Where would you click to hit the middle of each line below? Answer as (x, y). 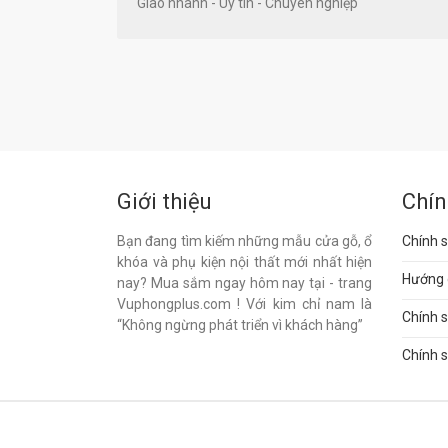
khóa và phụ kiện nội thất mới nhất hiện (244, 262)
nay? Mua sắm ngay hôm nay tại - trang (244, 283)
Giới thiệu (164, 202)
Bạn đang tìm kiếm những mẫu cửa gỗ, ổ (244, 241)
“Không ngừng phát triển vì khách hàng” (240, 325)
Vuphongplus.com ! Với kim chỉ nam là (244, 304)
